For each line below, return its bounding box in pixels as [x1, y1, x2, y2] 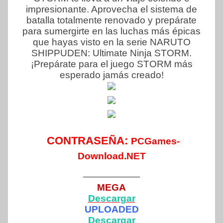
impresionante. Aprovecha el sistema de [26, 3, 197, 14]
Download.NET [77, 150, 146, 161]
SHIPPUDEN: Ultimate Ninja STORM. [31, 47, 192, 58]
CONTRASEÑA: [46, 134, 131, 147]
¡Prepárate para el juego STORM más [30, 58, 193, 69]
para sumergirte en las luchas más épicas [22, 25, 201, 36]
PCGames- [130, 135, 180, 146]
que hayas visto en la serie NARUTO [32, 36, 191, 47]
